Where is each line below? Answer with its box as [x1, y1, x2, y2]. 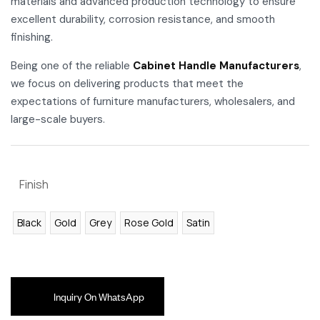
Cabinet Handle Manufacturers [133, 58, 299, 73]
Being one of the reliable [11, 58, 133, 73]
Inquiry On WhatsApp [54, 288, 144, 304]
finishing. [11, 29, 53, 44]
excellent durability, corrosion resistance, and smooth [11, 11, 275, 26]
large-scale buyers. [11, 111, 105, 126]
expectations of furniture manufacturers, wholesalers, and [11, 94, 295, 109]
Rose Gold [124, 215, 174, 229]
